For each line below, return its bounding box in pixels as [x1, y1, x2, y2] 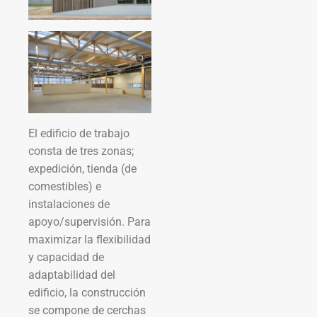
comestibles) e [28, 179, 101, 193]
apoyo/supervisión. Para [28, 214, 151, 229]
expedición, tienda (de [28, 161, 137, 175]
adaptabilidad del [28, 267, 115, 282]
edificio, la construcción [28, 285, 146, 299]
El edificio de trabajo [28, 126, 129, 140]
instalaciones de [28, 197, 110, 211]
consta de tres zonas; [28, 144, 134, 158]
